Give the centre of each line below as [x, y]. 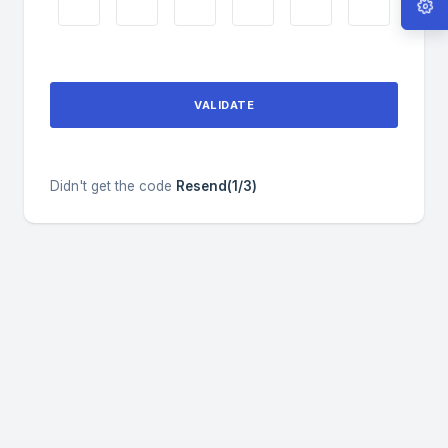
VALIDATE [224, 105]
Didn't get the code [111, 186]
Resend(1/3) [216, 186]
